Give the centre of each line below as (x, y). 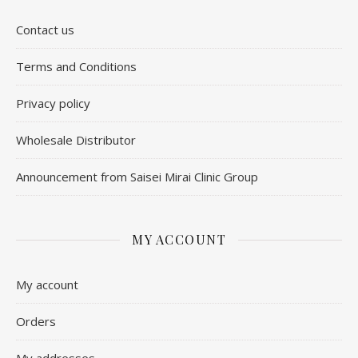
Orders (36, 321)
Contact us (45, 30)
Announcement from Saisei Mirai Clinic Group (137, 177)
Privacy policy (53, 103)
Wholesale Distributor (76, 140)
